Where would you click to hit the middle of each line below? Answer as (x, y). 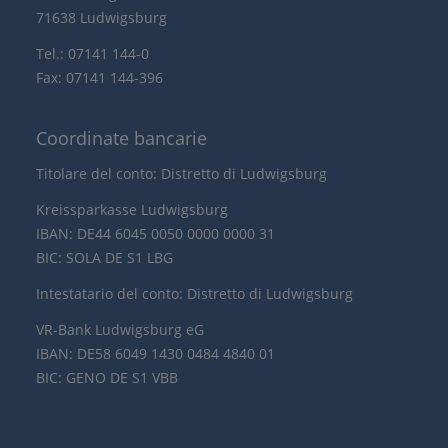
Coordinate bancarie (121, 138)
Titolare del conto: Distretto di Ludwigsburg (181, 173)
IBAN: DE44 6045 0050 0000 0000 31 (155, 233)
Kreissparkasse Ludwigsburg (132, 209)
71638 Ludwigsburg (101, 17)
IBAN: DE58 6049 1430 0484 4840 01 (155, 353)
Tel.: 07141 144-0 (92, 53)
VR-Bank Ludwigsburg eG (120, 329)
